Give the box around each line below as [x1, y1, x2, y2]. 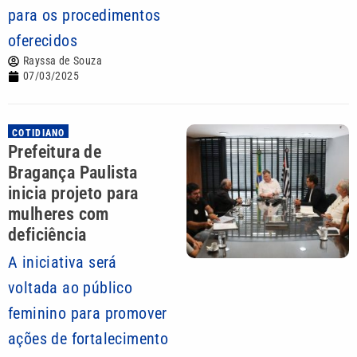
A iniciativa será [8, 253, 117, 272]
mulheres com [8, 204, 109, 224]
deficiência [8, 225, 87, 245]
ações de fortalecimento [8, 329, 169, 348]
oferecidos [8, 31, 78, 50]
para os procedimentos [8, 6, 161, 25]
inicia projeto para [8, 183, 139, 203]
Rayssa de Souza [23, 54, 102, 67]
